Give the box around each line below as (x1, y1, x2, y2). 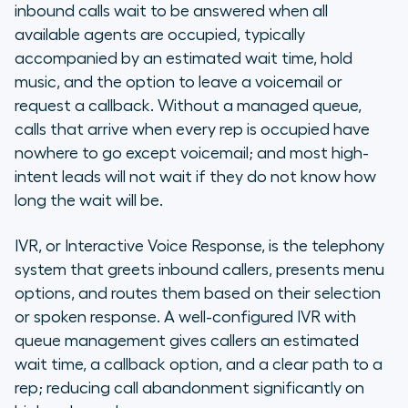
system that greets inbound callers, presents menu (15, 261, 384, 279)
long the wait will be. (15, 192, 163, 209)
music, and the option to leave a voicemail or (15, 74, 342, 91)
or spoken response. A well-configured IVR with (15, 309, 356, 326)
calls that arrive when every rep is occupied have (15, 121, 370, 138)
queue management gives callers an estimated (15, 332, 359, 350)
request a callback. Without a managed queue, (15, 97, 362, 115)
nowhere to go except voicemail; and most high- (15, 145, 369, 162)
